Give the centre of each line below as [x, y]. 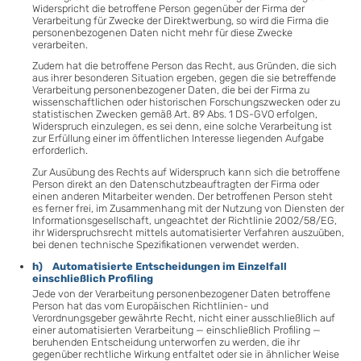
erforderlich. [60, 151]
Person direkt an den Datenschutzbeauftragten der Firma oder [176, 184]
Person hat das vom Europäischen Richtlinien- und [150, 305]
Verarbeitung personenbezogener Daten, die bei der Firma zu [171, 90]
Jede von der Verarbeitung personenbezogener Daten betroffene [181, 293]
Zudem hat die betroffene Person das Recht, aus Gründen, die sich [185, 66]
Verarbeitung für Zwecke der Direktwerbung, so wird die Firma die [180, 20]
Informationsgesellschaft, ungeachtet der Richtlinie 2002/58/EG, [185, 220]
